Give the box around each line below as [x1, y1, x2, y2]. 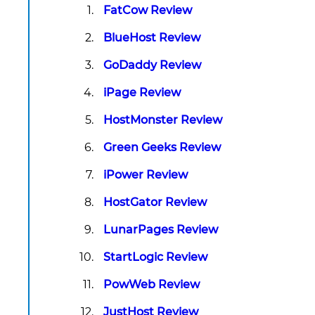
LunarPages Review [103, 223, 218, 237]
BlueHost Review [103, 31, 200, 45]
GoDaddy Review [103, 58, 201, 72]
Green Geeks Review [103, 141, 221, 155]
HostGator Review [103, 195, 207, 210]
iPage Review [103, 86, 181, 100]
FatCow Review [103, 4, 192, 18]
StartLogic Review [103, 250, 207, 264]
